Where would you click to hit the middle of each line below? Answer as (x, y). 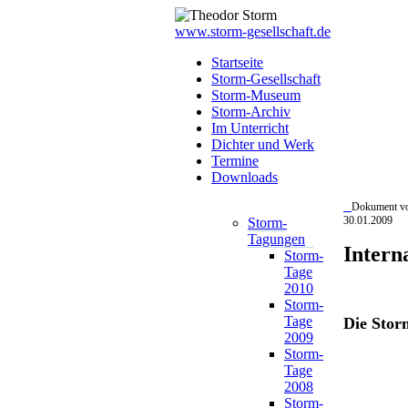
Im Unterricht (250, 128)
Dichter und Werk (263, 144)
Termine (235, 161)
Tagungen (276, 239)
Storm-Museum (256, 95)
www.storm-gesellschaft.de (253, 31)
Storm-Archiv (251, 112)
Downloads (245, 177)
